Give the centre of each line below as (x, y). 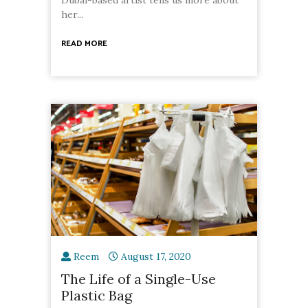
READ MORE (84, 43)
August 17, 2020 (156, 256)
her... (72, 14)
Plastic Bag (97, 295)
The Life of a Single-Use (139, 278)
